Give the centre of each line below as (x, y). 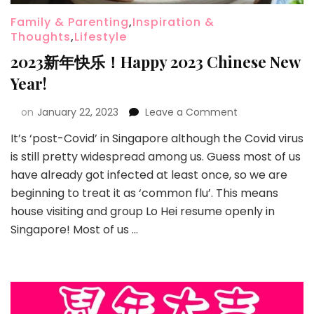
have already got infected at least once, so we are (149, 175)
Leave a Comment (191, 112)
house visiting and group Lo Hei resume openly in (143, 212)
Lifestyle (101, 37)
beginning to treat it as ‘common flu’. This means (144, 193)
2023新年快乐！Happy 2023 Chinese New (155, 62)
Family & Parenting (70, 22)
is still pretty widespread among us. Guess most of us (156, 157)
